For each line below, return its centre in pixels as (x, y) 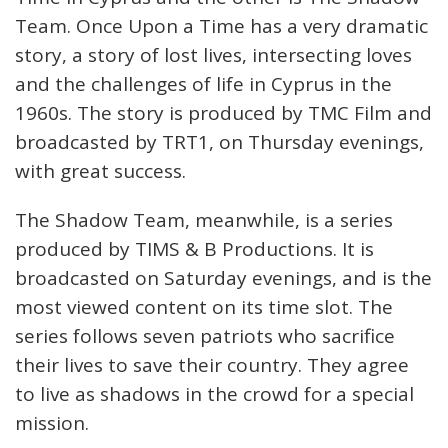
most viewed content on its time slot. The (204, 307)
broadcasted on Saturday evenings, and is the (223, 278)
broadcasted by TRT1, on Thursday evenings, (219, 142)
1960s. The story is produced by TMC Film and (223, 113)
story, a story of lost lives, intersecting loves (213, 55)
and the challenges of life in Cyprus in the (203, 84)
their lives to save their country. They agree (212, 365)
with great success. (100, 171)
